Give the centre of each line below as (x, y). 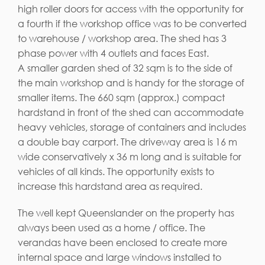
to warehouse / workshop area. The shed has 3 (122, 38)
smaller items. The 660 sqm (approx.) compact (121, 97)
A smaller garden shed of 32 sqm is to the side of (125, 68)
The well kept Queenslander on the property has (126, 213)
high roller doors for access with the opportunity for (131, 9)
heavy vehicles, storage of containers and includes (132, 127)
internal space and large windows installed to (119, 257)
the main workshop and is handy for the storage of (131, 83)
